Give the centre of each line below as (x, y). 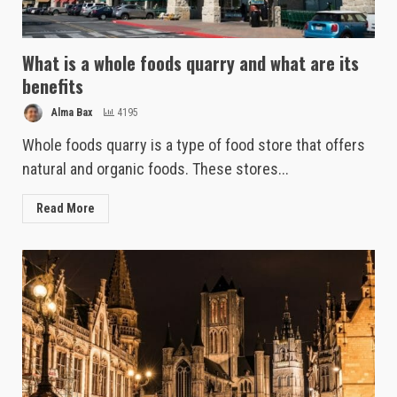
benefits (53, 86)
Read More (66, 209)
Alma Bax (70, 113)
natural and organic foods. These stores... (156, 169)
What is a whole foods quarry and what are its (191, 63)
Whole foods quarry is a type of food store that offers (194, 145)
